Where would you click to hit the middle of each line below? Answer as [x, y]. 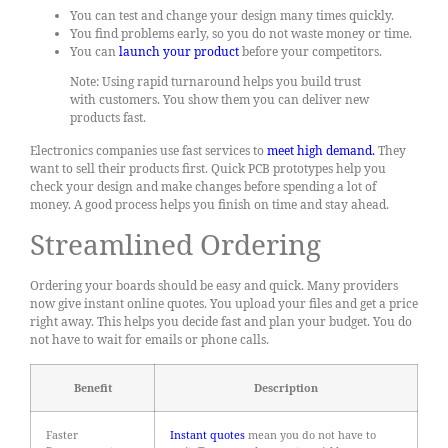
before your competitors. [310, 52]
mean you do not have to [310, 434]
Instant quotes [207, 434]
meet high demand [319, 150]
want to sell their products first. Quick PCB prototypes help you [208, 168]
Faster [62, 434]
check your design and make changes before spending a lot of [203, 186]
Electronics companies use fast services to [148, 150]
